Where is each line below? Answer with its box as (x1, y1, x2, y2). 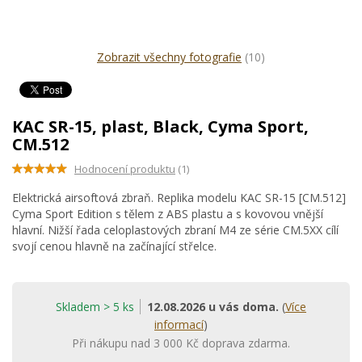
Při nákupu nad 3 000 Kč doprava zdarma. (72, 335, 290, 351)
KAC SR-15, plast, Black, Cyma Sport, (12, 116, 309, 137)
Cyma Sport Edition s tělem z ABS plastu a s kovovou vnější (12, 206, 323, 221)
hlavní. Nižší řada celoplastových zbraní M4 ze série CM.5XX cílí (12, 222, 339, 238)
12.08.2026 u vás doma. (147, 299, 279, 314)
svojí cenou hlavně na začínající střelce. (12, 238, 217, 254)
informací (154, 317, 204, 332)
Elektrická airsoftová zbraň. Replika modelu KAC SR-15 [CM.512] (12, 190, 346, 205)
